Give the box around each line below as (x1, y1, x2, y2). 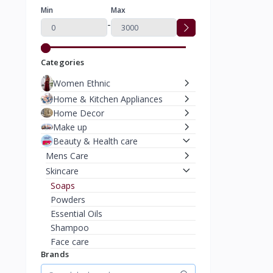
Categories (41, 57, 85, 68)
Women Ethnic (53, 77, 110, 89)
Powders (51, 193, 85, 205)
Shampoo (51, 221, 89, 233)
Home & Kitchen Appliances (53, 93, 163, 105)
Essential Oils (51, 207, 102, 219)
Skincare (46, 165, 79, 177)
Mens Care (46, 149, 88, 161)
